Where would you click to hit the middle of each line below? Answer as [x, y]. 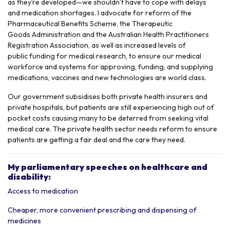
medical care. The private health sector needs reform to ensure [112, 129]
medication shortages [58, 13]
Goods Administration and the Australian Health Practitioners [108, 34]
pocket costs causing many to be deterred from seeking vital [108, 118]
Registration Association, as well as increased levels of [97, 45]
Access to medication [43, 191]
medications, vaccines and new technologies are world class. [107, 78]
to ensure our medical [164, 56]
